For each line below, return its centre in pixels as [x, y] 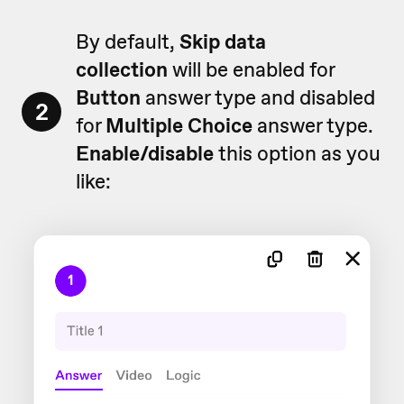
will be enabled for [253, 70]
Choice [222, 126]
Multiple [144, 126]
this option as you [299, 154]
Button [108, 98]
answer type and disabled [258, 98]
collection [124, 70]
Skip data [223, 42]
